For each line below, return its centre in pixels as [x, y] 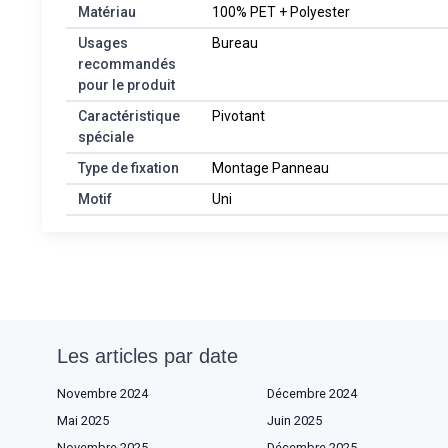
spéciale [106, 136]
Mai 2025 [83, 420]
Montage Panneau [270, 167]
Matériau [107, 11]
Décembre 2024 [312, 393]
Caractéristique [129, 115]
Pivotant [238, 115]
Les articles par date [147, 355]
